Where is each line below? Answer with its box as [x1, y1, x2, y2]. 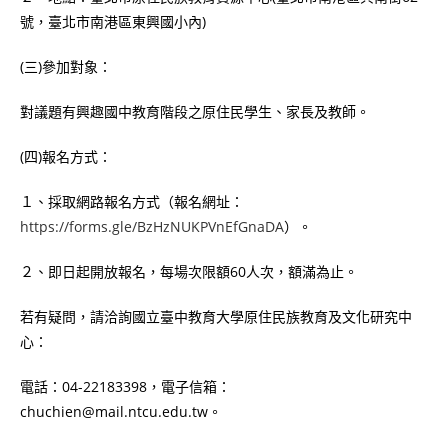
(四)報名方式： [20, 147, 112, 167]
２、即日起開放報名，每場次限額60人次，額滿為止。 [20, 262, 358, 282]
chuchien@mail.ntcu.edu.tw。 [20, 402, 222, 422]
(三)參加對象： [20, 57, 112, 77]
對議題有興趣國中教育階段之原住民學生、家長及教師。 [20, 102, 370, 122]
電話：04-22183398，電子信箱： [20, 377, 231, 397]
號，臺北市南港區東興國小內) [20, 12, 206, 32]
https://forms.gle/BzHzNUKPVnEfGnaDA [20, 217, 284, 237]
